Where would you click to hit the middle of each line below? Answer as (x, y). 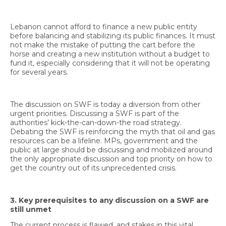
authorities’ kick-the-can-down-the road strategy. (96, 122)
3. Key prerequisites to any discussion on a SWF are (109, 200)
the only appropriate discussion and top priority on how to (111, 159)
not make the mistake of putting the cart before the (103, 45)
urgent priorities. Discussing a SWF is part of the (95, 113)
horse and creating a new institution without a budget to (110, 54)
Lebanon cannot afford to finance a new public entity (104, 26)
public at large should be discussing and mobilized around (111, 150)
